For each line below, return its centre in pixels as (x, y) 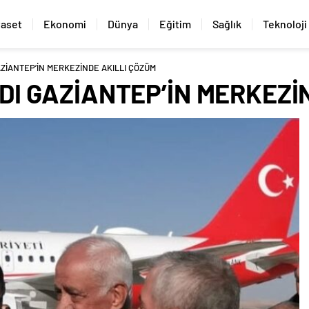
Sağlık (227, 24)
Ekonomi (65, 24)
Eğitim (175, 24)
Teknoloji (285, 24)
